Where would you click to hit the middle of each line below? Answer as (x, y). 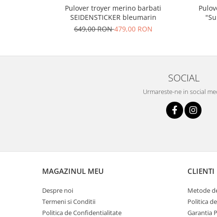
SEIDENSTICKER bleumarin (113, 17)
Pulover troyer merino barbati (113, 8)
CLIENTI (201, 171)
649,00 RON (94, 29)
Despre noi (58, 191)
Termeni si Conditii (69, 202)
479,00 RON (133, 29)
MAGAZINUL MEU (73, 171)
